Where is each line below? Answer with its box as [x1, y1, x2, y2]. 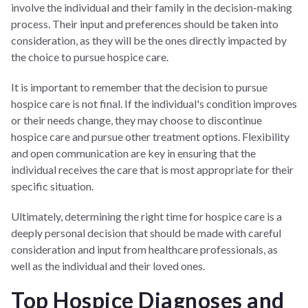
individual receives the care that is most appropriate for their [11, 162, 294, 176]
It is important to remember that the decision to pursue [11, 80, 267, 93]
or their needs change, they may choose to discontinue [11, 113, 262, 126]
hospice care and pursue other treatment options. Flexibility [11, 129, 289, 143]
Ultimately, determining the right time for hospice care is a [11, 209, 282, 223]
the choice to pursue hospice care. [11, 49, 168, 63]
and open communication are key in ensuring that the [11, 146, 256, 159]
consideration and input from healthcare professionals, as [11, 242, 278, 256]
